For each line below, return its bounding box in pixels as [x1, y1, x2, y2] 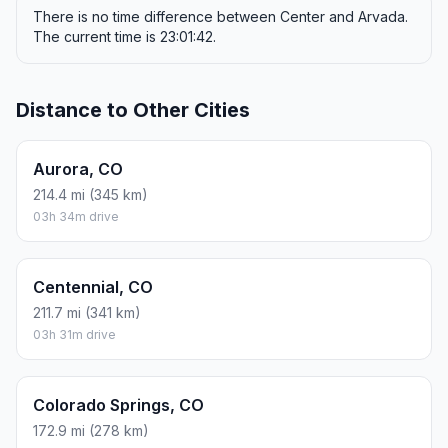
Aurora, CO [33, 159, 123, 180]
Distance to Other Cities [16, 98, 250, 123]
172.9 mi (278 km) [33, 422, 149, 440]
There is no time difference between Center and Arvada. [33, 8, 408, 26]
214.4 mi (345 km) [33, 186, 148, 204]
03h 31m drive [33, 327, 116, 343]
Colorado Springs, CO [33, 395, 204, 416]
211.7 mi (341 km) [33, 304, 141, 322]
